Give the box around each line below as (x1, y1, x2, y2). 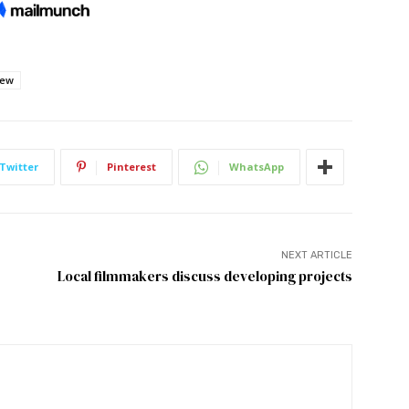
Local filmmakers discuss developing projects (57, 267, 352, 287)
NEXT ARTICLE (280, 249, 352, 262)
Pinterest (107, 160, 156, 174)
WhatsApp (229, 160, 284, 174)
